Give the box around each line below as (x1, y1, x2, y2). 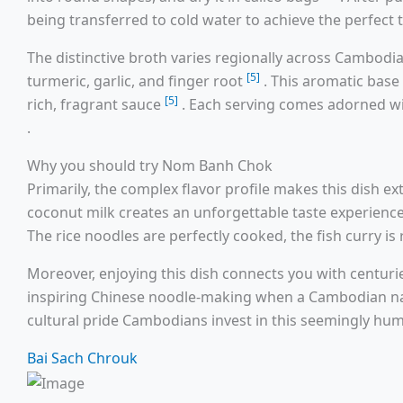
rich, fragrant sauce (27, 94, 165, 115)
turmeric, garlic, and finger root (27, 71, 246, 92)
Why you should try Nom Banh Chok (27, 156, 273, 176)
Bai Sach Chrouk (27, 348, 138, 369)
